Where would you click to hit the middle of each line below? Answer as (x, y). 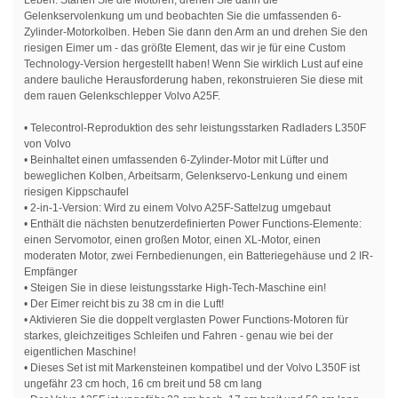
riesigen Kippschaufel (76, 192)
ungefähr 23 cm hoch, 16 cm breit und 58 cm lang (143, 384)
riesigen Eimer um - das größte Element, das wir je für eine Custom (185, 48)
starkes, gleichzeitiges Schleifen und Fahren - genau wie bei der (179, 336)
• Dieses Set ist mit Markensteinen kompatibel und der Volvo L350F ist (192, 368)
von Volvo (48, 144)
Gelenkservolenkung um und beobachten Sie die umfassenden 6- (183, 16)
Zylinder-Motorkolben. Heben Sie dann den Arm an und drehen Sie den (196, 32)
